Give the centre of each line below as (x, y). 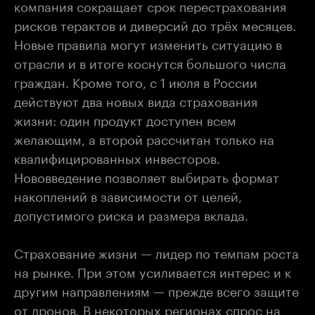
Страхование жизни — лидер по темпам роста (156, 251)
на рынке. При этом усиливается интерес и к (153, 270)
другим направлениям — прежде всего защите (156, 289)
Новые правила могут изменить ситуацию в (148, 43)
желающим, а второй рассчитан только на (144, 137)
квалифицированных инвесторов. (117, 156)
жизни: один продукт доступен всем (125, 118)
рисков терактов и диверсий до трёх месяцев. (155, 24)
